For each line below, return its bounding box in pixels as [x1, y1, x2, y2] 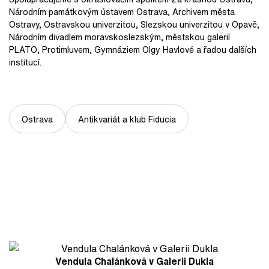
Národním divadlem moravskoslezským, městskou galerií [9, 31, 230, 43]
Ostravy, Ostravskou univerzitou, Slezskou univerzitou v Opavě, [9, 18, 259, 31]
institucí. [9, 56, 41, 68]
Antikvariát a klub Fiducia [78, 112, 176, 125]
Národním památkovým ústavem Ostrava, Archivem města [9, 5, 235, 18]
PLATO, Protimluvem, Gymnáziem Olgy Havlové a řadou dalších [9, 43, 256, 56]
